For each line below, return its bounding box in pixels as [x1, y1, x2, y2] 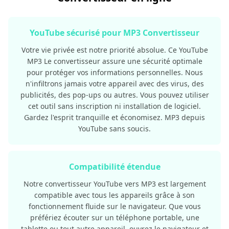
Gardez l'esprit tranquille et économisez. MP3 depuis [24, 112, 205, 122]
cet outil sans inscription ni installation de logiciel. [28, 101, 201, 111]
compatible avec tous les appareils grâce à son [34, 190, 195, 200]
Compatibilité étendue [68, 161, 161, 172]
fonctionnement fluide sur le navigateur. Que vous [28, 201, 201, 211]
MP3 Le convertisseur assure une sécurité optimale [27, 56, 202, 66]
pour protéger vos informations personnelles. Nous [26, 67, 203, 77]
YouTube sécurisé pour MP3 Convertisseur [30, 27, 199, 38]
